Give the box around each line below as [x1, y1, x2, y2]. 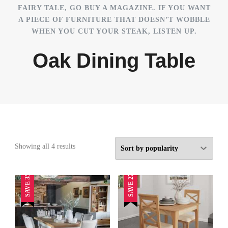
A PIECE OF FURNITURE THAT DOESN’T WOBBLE [18, 16, 210, 24]
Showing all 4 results [15, 142, 75, 151]
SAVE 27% [127, 167, 134, 197]
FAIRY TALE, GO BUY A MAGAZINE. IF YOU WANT [17, 4, 211, 12]
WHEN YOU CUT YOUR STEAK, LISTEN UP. [31, 27, 197, 36]
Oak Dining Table [33, 49, 195, 72]
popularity [75, 165, 104, 174]
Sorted [75, 142, 94, 150]
